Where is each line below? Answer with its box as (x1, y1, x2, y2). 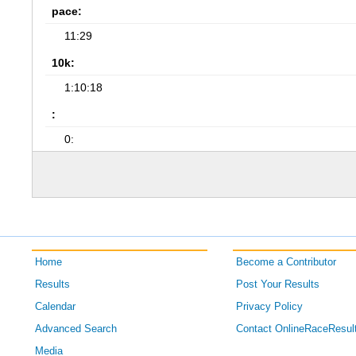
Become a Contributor (235, 257, 336, 268)
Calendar (35, 301, 76, 312)
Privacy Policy (235, 301, 303, 312)
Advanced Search (35, 323, 118, 335)
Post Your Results (235, 279, 319, 290)
